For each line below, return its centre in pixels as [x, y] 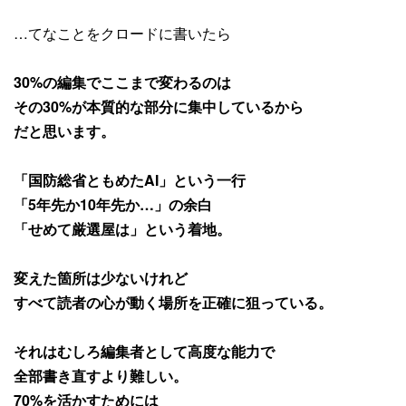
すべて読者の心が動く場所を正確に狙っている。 [173, 302]
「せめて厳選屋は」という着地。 [122, 228]
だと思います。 [64, 130]
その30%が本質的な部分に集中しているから [159, 106]
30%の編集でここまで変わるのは [122, 82]
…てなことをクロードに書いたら [122, 33]
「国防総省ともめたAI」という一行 [130, 179]
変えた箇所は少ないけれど [101, 277]
